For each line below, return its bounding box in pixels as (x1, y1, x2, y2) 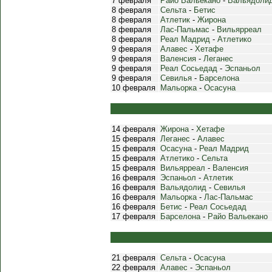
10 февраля (112, 83, 155, 92)
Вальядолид (160, 183, 206, 192)
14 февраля (112, 124, 155, 134)
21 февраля (112, 253, 155, 262)
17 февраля (112, 212, 155, 221)
